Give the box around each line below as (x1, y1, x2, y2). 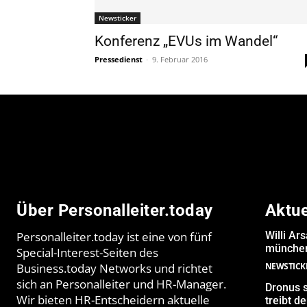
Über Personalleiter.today (16, 200, 213, 220)
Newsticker (99, 12, 136, 23)
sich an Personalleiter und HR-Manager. (16, 275, 226, 292)
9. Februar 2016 (152, 53, 208, 64)
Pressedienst (95, 53, 143, 64)
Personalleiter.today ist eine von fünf (16, 228, 212, 245)
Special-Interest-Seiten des (16, 244, 158, 260)
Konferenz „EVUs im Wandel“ (95, 32, 278, 49)
